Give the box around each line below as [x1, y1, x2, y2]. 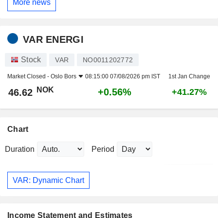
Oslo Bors [51, 73, 76, 80]
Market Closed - [7, 73, 51, 80]
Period [91, 145, 114, 154]
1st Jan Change [168, 73, 210, 80]
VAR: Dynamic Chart [13, 176, 84, 184]
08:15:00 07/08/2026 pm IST [85, 73, 160, 80]
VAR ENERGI [23, 34, 84, 45]
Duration [5, 145, 35, 154]
